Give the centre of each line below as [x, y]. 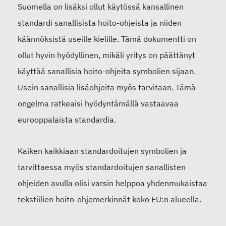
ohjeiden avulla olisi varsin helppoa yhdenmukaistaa [112, 183]
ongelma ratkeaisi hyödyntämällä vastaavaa [98, 104]
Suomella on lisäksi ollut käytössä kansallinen [101, 7]
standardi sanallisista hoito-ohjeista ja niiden [100, 23]
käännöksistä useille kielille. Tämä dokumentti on [107, 39]
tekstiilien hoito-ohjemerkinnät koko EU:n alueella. [109, 200]
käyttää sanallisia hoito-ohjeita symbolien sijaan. [107, 71]
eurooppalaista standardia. [67, 120]
